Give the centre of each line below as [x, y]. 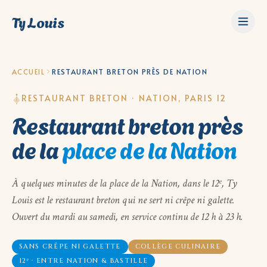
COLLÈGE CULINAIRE [178, 246]
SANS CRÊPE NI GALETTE [70, 246]
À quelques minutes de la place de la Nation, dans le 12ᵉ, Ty [125, 183]
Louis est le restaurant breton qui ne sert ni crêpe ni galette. [123, 200]
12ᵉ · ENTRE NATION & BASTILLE [84, 260]
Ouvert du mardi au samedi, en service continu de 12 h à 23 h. [127, 216]
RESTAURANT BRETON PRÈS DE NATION [130, 72]
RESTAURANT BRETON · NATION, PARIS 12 [124, 98]
